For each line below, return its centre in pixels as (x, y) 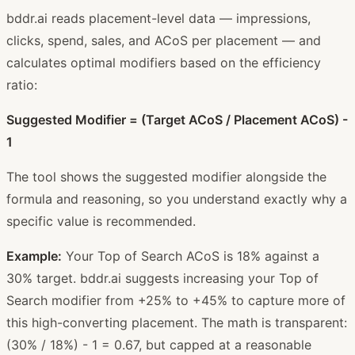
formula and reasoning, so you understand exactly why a (177, 198)
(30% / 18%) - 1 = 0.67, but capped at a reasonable (159, 344)
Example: (34, 256)
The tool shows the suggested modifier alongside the (166, 176)
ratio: (22, 84)
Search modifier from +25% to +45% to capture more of (176, 300)
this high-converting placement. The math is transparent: (177, 322)
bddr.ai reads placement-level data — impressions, (158, 18)
